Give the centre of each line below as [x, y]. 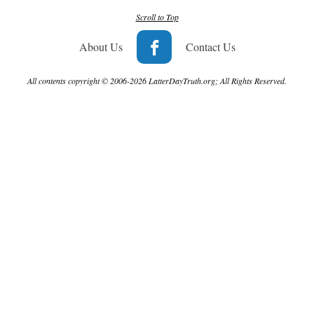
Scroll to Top [157, 16]
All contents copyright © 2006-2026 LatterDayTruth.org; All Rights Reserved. [157, 80]
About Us [101, 46]
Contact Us [210, 46]
